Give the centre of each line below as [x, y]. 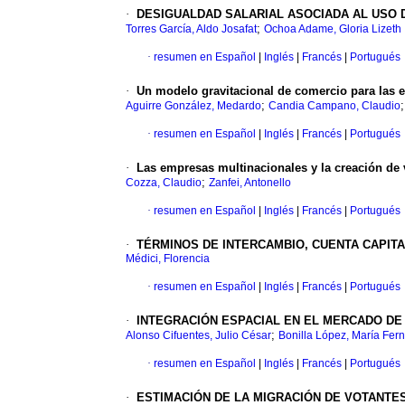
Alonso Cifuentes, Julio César [198, 336]
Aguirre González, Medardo [193, 106]
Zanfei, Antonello [250, 183]
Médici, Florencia [168, 259]
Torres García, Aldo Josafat [191, 29]
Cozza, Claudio [164, 183]
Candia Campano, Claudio [334, 106]
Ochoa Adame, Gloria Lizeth [333, 29]
